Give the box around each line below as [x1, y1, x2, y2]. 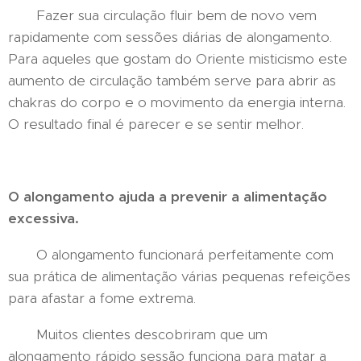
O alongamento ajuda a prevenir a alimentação [8, 188, 327, 205]
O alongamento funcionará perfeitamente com [8, 246, 334, 263]
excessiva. [8, 210, 79, 227]
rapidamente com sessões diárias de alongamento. [8, 28, 332, 46]
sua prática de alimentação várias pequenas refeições [8, 268, 351, 285]
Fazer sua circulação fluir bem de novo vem [8, 6, 317, 24]
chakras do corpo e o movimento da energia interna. [8, 93, 346, 111]
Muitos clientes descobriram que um [8, 326, 268, 343]
